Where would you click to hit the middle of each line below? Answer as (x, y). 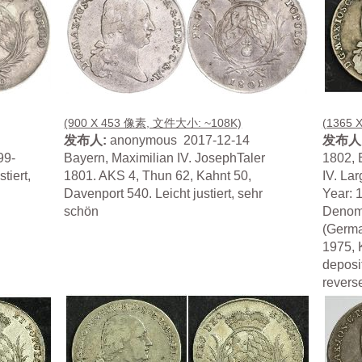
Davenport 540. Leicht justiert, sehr (164, 194)
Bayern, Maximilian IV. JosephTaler (165, 158)
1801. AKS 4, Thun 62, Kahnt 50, (158, 176)
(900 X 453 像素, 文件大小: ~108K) (153, 123)
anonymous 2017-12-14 (179, 141)
